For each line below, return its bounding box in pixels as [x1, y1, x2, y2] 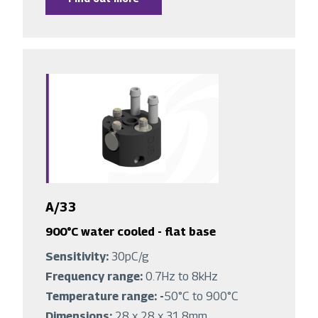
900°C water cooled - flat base [45, 225, 216, 239]
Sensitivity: [45, 250, 111, 264]
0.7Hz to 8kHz [146, 270, 221, 284]
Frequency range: [45, 270, 146, 284]
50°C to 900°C [164, 290, 241, 304]
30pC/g [111, 250, 149, 264]
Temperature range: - [45, 290, 164, 304]
